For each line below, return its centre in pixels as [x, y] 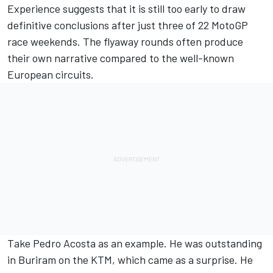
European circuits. [51, 75]
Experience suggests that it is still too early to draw [126, 9]
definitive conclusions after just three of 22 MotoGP [128, 25]
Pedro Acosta [64, 243]
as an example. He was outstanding [179, 243]
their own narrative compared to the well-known [121, 58]
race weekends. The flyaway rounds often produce [125, 42]
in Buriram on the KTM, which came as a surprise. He [130, 260]
